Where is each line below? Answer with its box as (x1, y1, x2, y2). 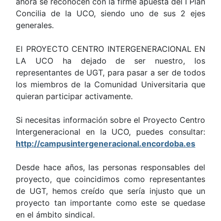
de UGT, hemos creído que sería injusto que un (16, 186, 205, 196)
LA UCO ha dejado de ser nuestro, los (16, 56, 205, 66)
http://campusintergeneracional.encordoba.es (16, 139, 195, 149)
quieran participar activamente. (16, 91, 133, 102)
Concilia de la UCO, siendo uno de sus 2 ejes (16, 8, 205, 19)
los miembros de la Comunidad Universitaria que (16, 79, 205, 90)
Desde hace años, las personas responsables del (16, 162, 205, 173)
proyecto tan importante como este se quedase (16, 198, 205, 208)
